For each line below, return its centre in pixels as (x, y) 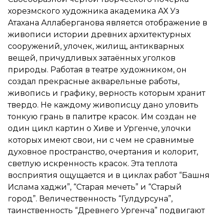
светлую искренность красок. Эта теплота (93, 164)
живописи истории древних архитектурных (99, 35)
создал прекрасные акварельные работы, (94, 82)
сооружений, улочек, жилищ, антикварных (96, 46)
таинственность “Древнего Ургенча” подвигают (106, 211)
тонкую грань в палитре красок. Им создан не (102, 117)
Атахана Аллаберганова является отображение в (108, 23)
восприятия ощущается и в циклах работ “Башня (109, 175)
